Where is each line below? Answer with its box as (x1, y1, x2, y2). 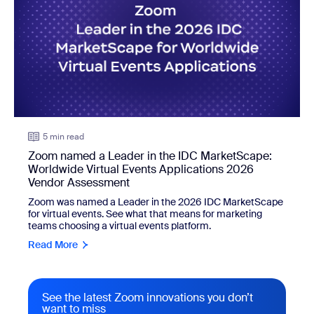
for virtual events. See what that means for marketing (28, 207, 262, 220)
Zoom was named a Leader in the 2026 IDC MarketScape (28, 195, 283, 208)
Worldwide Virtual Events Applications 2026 (28, 161, 254, 177)
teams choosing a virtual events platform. (28, 219, 211, 232)
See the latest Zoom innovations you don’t (42, 289, 253, 305)
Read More (28, 238, 78, 251)
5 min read (43, 130, 84, 142)
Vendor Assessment (28, 175, 130, 190)
